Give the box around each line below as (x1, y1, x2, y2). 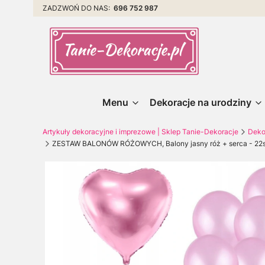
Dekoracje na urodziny (149, 96, 251, 108)
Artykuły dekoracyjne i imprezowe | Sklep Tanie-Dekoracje (43, 127, 238, 136)
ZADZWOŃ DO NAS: (43, 4, 114, 12)
